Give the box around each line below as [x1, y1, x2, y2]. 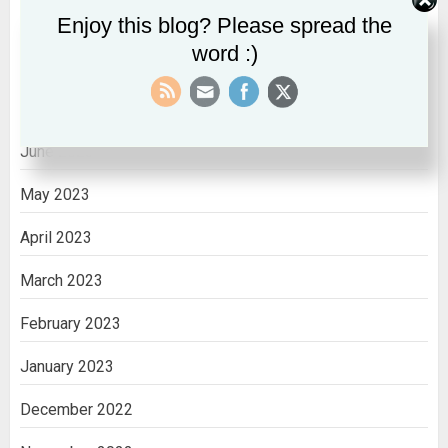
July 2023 [20, 98, 89, 118]
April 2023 [20, 227, 92, 247]
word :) [191, 41, 258, 66]
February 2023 [20, 313, 121, 333]
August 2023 [20, 55, 109, 75]
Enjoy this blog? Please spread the [57, 13, 392, 38]
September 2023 [20, 12, 138, 32]
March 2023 [20, 270, 103, 290]
